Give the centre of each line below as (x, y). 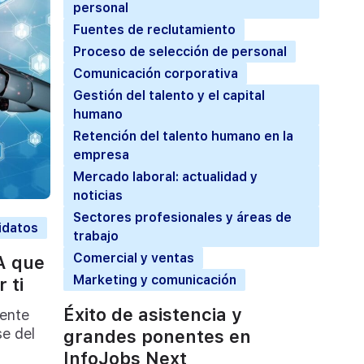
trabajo (95, 236)
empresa (101, 154)
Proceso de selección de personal (180, 51)
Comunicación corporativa (155, 73)
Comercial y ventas (133, 258)
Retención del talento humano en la (183, 136)
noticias (97, 195)
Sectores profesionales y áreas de (182, 217)
